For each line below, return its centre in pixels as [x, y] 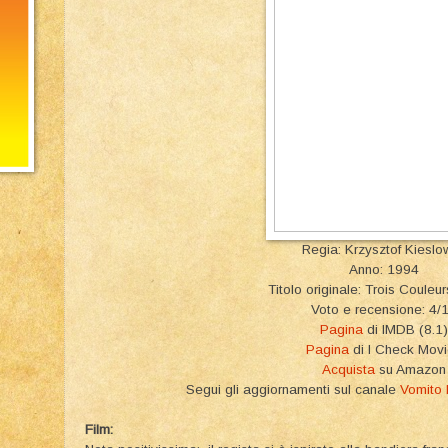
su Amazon [410, 369]
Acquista [348, 369]
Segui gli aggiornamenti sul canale [292, 389]
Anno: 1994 [384, 269]
